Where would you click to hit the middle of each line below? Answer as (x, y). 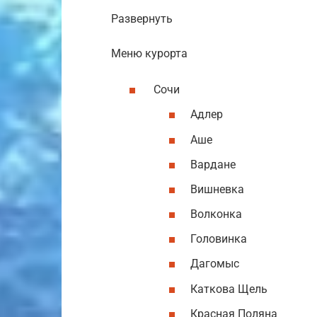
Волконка (216, 214)
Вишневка (217, 189)
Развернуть (142, 18)
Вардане (213, 164)
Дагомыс (215, 264)
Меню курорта (149, 53)
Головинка (219, 239)
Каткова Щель (229, 289)
